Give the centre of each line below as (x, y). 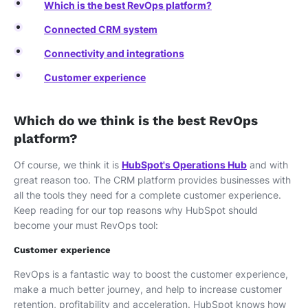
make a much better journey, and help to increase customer (148, 289)
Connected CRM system (101, 29)
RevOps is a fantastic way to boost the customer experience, (151, 274)
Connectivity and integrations (114, 53)
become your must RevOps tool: (86, 225)
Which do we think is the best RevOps (136, 121)
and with (267, 165)
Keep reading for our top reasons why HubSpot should (136, 210)
